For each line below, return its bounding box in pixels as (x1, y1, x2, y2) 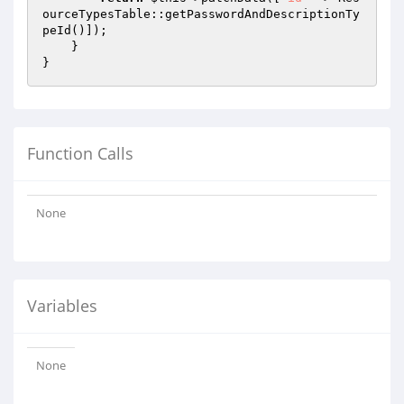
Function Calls (27, 142, 133, 164)
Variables (27, 295, 97, 317)
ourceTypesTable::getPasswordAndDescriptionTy (42, 7, 360, 21)
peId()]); (42, 23, 107, 37)
